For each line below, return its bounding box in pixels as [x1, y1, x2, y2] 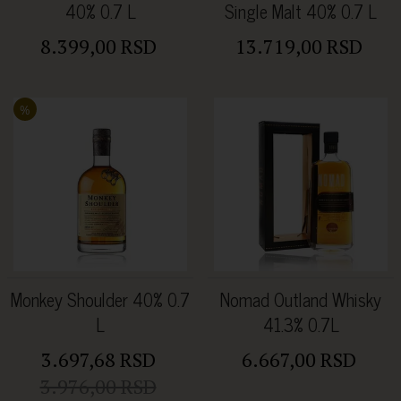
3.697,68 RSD [40, 346, 156, 373]
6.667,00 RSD [241, 346, 356, 373]
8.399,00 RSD [39, 33, 157, 60]
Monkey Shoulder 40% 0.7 [11, 285, 190, 315]
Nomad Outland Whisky [220, 285, 381, 315]
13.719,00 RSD [235, 33, 363, 60]
